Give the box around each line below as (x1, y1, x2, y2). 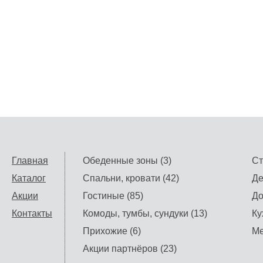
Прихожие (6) (83, 226, 141, 236)
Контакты (12, 208, 52, 218)
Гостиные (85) (83, 191, 143, 201)
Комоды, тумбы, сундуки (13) (83, 208, 207, 218)
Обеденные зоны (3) (83, 156, 171, 166)
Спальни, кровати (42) (83, 173, 179, 183)
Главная (12, 156, 48, 166)
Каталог (12, 173, 46, 183)
